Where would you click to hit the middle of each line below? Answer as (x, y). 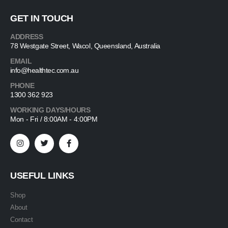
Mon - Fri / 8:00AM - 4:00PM (54, 119)
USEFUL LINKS (42, 176)
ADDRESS (27, 37)
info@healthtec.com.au (45, 70)
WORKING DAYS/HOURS (50, 110)
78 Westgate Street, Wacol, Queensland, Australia (85, 46)
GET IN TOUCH (42, 19)
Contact (22, 220)
